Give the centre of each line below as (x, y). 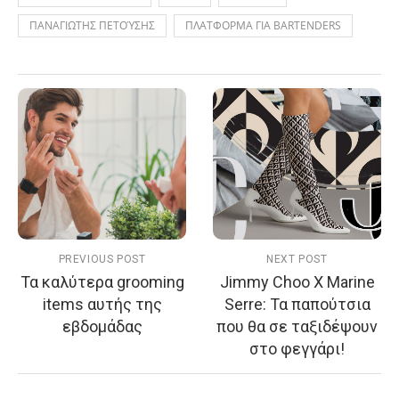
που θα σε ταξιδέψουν (297, 326)
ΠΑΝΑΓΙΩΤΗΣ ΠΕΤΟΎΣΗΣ (92, 25)
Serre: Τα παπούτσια (297, 304)
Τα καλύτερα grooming (102, 282)
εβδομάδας (102, 326)
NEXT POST (297, 259)
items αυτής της (102, 304)
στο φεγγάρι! (297, 349)
